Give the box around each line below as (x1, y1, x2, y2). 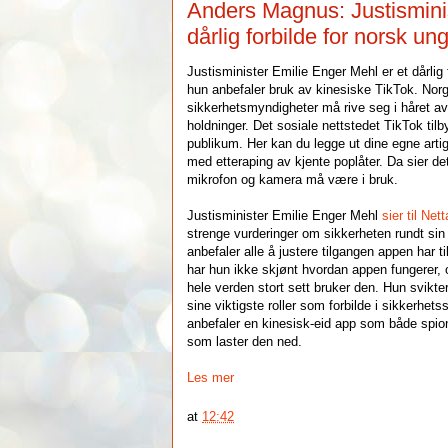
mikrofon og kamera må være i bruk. (187, 172, 399, 187)
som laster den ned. (187, 334, 303, 349)
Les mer (187, 370, 235, 385)
